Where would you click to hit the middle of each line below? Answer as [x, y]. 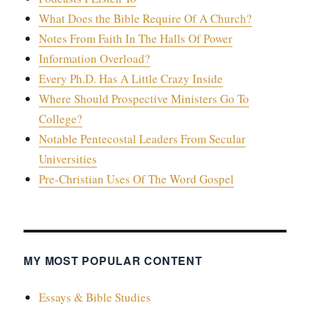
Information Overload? [94, 58]
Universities [67, 158]
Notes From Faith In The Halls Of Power [135, 38]
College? [60, 118]
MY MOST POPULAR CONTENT [113, 261]
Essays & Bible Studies [94, 298]
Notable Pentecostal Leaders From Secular [142, 138]
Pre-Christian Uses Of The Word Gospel [136, 179]
